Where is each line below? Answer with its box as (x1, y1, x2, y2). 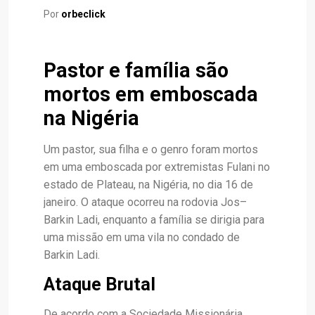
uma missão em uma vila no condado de (44, 231, 240, 244)
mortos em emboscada (44, 82, 258, 106)
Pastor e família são (44, 58, 229, 82)
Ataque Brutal (44, 274, 155, 295)
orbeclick (61, 8, 105, 20)
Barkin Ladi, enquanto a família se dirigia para (44, 213, 264, 226)
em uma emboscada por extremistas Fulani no (44, 160, 270, 174)
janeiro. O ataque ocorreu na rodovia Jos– (44, 195, 247, 209)
